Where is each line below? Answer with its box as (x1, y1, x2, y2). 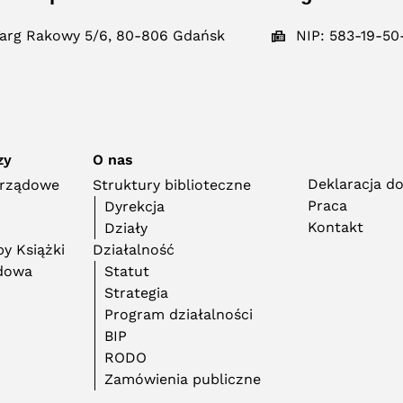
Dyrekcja (104, 198, 166, 215)
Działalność (93, 241, 175, 258)
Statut (104, 263, 150, 280)
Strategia (104, 284, 169, 301)
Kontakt (308, 219, 364, 236)
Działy (104, 219, 148, 237)
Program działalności (104, 306, 254, 323)
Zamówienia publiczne (104, 371, 262, 388)
